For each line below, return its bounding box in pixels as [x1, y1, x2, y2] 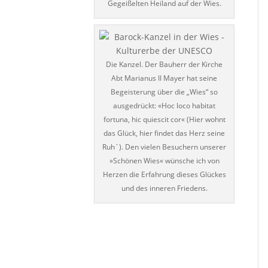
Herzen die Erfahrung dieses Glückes [102, 169, 226, 179]
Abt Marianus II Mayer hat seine [111, 73, 218, 83]
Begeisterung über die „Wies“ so [111, 87, 218, 97]
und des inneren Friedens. [121, 183, 208, 193]
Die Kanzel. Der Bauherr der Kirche [106, 59, 223, 69]
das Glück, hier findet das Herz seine [103, 128, 226, 138]
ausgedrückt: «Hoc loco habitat [113, 100, 216, 111]
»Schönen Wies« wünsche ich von [109, 156, 220, 166]
